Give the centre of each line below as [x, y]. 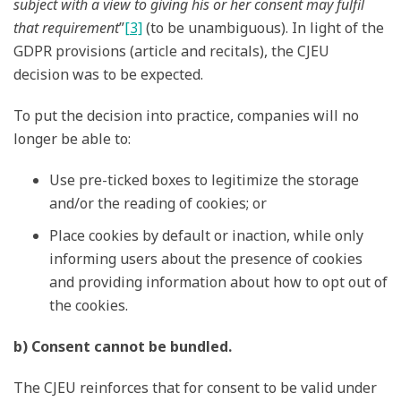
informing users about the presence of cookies [206, 259]
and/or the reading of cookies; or [158, 204]
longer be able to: [72, 139]
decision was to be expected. [108, 75]
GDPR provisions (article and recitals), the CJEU [171, 51]
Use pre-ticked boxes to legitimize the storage [204, 180]
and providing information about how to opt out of [218, 282]
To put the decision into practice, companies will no [186, 116]
